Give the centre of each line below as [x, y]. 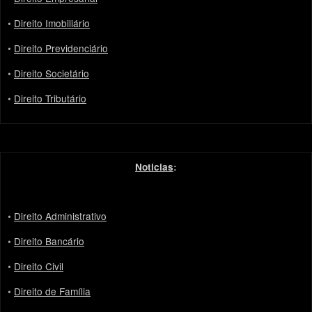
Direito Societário [52, 73]
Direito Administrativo [60, 216]
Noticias [154, 167]
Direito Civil [39, 266]
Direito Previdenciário [61, 48]
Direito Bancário [49, 241]
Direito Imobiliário [52, 23]
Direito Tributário [50, 99]
